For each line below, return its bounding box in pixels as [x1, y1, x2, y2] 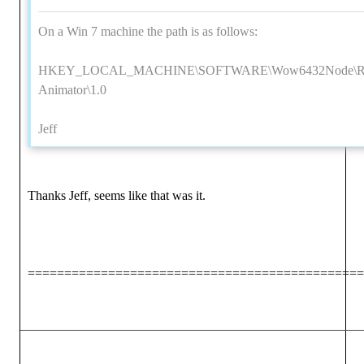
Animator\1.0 [38, 83, 106, 97]
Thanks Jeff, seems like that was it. [28, 188, 206, 202]
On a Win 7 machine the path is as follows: [38, 24, 258, 38]
